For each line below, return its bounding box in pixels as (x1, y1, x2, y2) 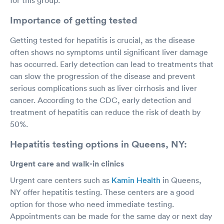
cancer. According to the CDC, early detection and (10, 94, 191, 105)
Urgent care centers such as (10, 174, 111, 185)
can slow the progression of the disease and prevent (10, 70, 195, 81)
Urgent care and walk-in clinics (10, 158, 124, 169)
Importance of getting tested (10, 13, 137, 26)
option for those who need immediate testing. (10, 198, 174, 209)
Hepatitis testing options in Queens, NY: (10, 137, 187, 150)
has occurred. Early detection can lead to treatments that (10, 58, 213, 69)
